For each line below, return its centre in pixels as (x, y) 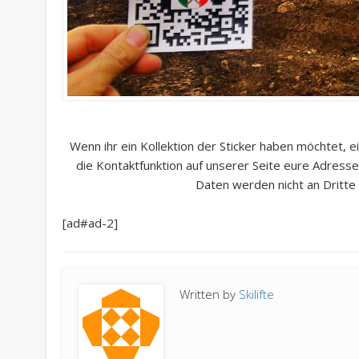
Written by (209, 294)
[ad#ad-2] (90, 223)
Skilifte (256, 294)
